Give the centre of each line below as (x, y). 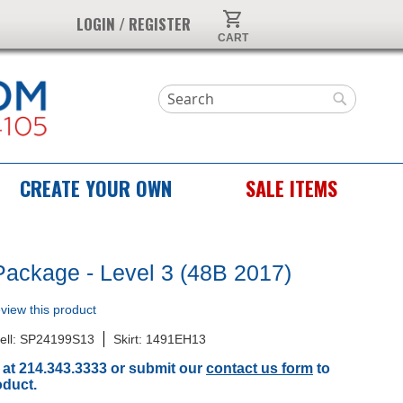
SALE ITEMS (291, 188)
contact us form (260, 368)
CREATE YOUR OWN (96, 188)
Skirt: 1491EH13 (160, 339)
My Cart (254, 15)
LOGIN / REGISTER (134, 24)
